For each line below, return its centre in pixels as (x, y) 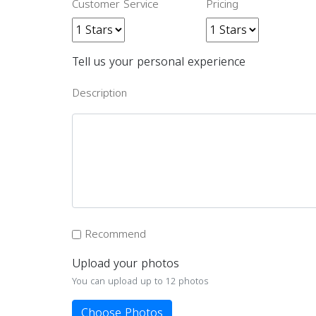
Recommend (115, 234)
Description (99, 93)
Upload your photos (126, 263)
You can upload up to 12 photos (140, 281)
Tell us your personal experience (159, 62)
